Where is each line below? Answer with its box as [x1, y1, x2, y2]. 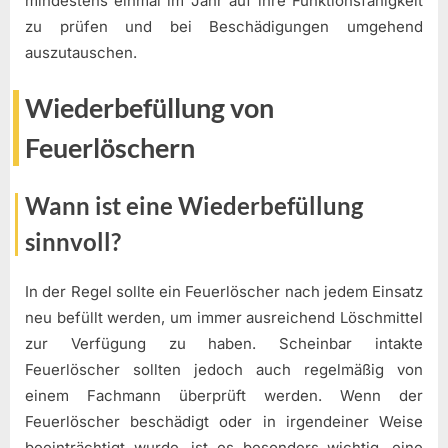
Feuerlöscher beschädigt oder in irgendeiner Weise [25, 412, 423, 432]
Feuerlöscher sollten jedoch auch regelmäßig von [25, 360, 423, 380]
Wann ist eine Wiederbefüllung [25, 190, 363, 220]
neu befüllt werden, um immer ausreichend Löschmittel [25, 308, 423, 328]
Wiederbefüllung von [25, 92, 274, 125]
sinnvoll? [25, 226, 121, 256]
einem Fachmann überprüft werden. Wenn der [25, 386, 423, 406]
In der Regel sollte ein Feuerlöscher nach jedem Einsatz [25, 282, 423, 302]
